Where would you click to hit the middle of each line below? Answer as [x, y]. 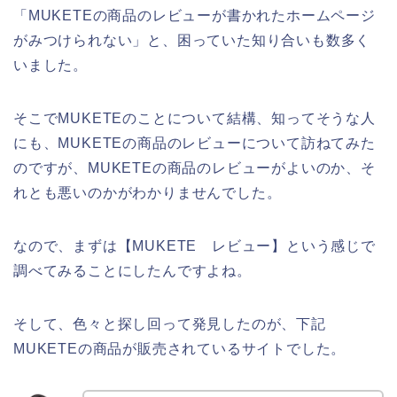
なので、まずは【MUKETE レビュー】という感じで [195, 246]
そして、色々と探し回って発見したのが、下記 [170, 324]
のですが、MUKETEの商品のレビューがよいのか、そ [195, 168]
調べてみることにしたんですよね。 [132, 271]
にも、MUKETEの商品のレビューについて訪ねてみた [195, 144]
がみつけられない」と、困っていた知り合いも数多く [192, 41]
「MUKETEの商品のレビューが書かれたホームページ [195, 16]
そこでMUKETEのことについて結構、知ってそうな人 [195, 119]
